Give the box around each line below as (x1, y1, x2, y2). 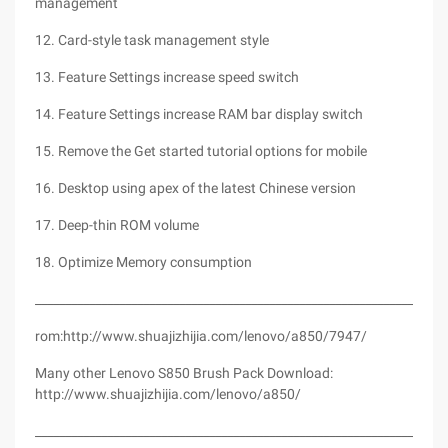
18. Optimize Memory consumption (35, 254, 252, 270)
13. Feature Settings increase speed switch (35, 69, 299, 85)
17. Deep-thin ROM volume (35, 217, 199, 233)
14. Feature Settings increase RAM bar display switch (35, 106, 363, 122)
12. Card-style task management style (35, 32, 269, 48)
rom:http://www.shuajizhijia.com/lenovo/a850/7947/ (35, 328, 367, 344)
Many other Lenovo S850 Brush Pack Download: (35, 365, 333, 381)
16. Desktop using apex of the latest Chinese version (35, 180, 356, 196)
